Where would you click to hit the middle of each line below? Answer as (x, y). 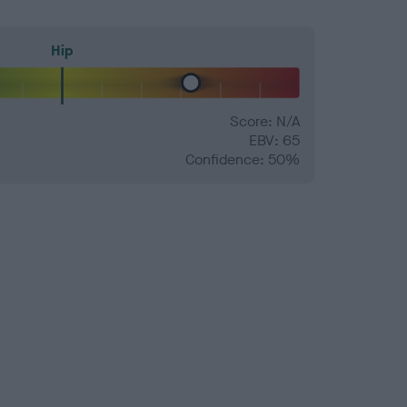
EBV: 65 (274, 141)
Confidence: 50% (243, 160)
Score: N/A (265, 122)
